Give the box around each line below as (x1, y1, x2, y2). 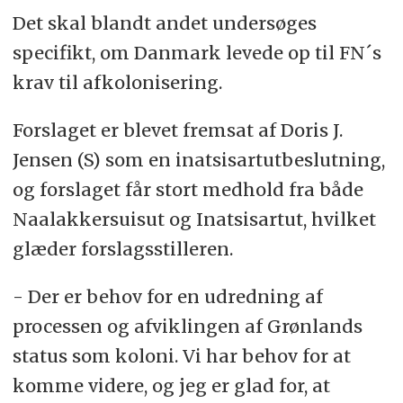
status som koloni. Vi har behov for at (12, 345, 351, 368)
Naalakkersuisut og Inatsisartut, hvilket (12, 208, 376, 231)
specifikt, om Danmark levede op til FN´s (12, 41, 381, 65)
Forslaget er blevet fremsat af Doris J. (12, 119, 343, 142)
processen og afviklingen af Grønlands (12, 315, 363, 338)
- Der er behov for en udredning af (12, 285, 323, 309)
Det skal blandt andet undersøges (12, 12, 317, 35)
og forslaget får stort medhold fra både (12, 178, 363, 201)
